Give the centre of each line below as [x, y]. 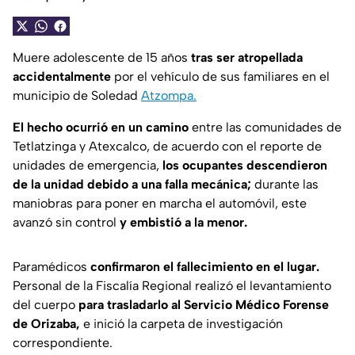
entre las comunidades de [265, 128]
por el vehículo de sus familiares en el [220, 77]
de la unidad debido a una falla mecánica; [132, 185]
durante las [285, 185]
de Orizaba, [46, 324]
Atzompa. [169, 96]
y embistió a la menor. [183, 223]
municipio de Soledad [77, 96]
